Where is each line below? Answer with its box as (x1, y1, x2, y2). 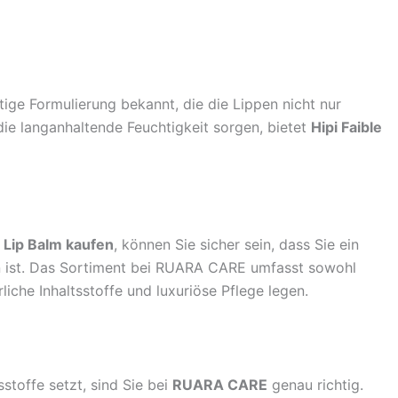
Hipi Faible (311, 118, 382, 137)
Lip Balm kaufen (4, 235, 114, 254)
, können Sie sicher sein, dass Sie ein (114, 235, 359, 254)
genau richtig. (267, 376, 363, 394)
